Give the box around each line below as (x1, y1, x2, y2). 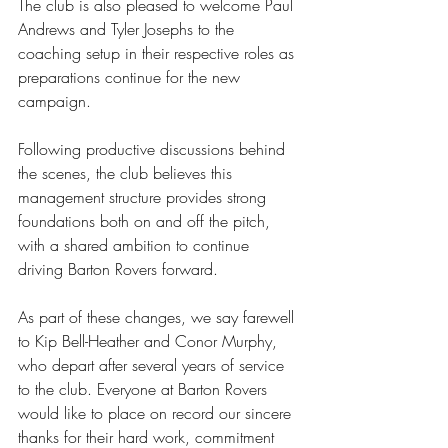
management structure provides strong (18, 185, 271, 208)
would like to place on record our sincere (18, 401, 296, 424)
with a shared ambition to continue (18, 233, 254, 256)
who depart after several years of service (18, 353, 289, 376)
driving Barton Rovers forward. (18, 257, 218, 280)
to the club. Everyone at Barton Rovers (18, 377, 272, 400)
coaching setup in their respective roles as (18, 41, 299, 64)
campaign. (18, 89, 91, 112)
